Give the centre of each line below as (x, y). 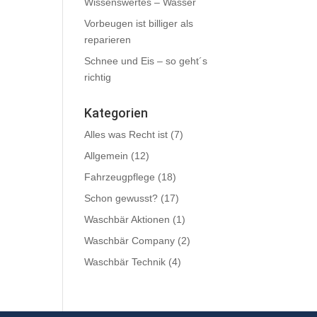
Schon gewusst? (121, 198)
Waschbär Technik (125, 262)
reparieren (108, 40)
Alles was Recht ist (126, 134)
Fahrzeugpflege (120, 177)
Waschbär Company (130, 241)
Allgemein (106, 156)
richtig (98, 77)
